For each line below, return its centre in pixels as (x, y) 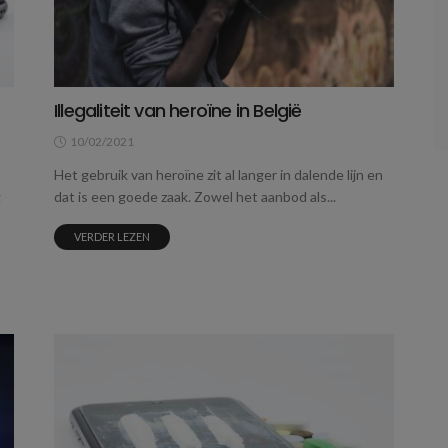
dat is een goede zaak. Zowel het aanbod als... (195, 197)
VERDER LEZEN (112, 237)
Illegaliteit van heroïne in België (178, 111)
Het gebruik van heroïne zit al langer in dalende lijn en (218, 175)
